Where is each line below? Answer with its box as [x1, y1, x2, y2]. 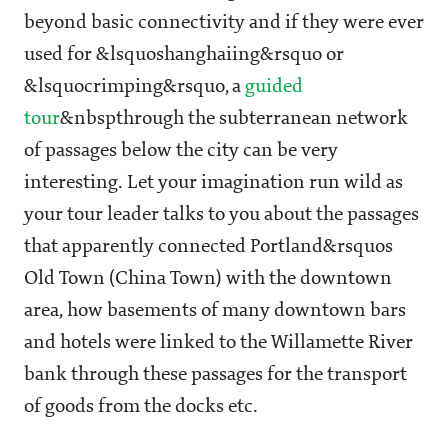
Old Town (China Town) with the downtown [24, 269, 392, 290]
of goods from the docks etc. [24, 397, 258, 418]
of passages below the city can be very [24, 141, 338, 162]
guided [245, 77, 303, 98]
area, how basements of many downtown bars [24, 301, 406, 322]
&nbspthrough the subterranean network [60, 109, 408, 130]
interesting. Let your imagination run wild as [24, 173, 403, 194]
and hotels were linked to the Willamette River [24, 333, 413, 354]
